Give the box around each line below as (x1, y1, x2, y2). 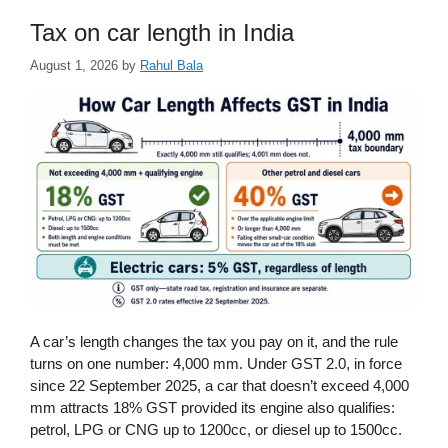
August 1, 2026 (30, 57, 118, 73)
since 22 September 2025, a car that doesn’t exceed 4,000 (30, 377, 409, 395)
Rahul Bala (140, 57, 203, 73)
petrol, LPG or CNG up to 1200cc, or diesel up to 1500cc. (30, 421, 402, 439)
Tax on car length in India (30, 19, 294, 47)
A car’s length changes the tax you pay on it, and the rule (30, 333, 398, 351)
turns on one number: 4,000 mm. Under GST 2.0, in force (30, 355, 402, 373)
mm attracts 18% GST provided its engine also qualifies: (30, 399, 395, 417)
